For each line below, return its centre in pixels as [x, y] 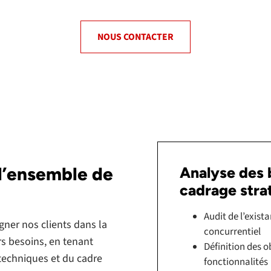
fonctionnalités [236, 262]
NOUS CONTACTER [135, 37]
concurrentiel [232, 231]
